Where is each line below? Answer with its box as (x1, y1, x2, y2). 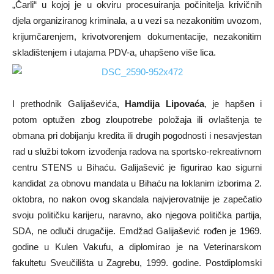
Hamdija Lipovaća (125, 98, 204, 109)
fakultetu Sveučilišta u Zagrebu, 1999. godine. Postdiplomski (12, 257, 262, 268)
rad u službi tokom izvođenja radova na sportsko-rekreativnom (12, 146, 262, 157)
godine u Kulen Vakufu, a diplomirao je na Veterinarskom (12, 242, 262, 252)
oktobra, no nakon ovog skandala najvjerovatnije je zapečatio (12, 194, 262, 204)
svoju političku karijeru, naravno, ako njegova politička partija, (12, 210, 262, 220)
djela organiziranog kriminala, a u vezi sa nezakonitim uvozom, (12, 15, 262, 26)
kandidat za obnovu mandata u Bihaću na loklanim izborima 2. (12, 178, 262, 188)
